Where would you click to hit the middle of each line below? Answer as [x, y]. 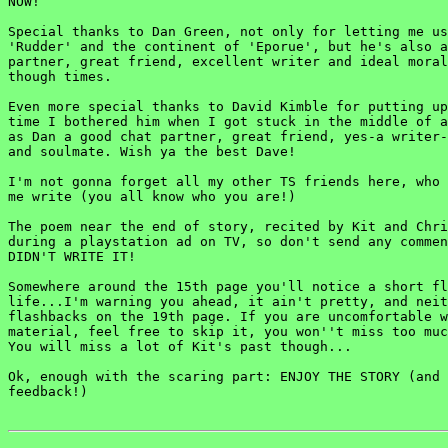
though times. [60, 76]
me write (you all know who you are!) [152, 196]
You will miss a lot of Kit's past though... [180, 346]
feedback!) [48, 391]
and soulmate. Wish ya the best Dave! [152, 151]
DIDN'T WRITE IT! [72, 256]
